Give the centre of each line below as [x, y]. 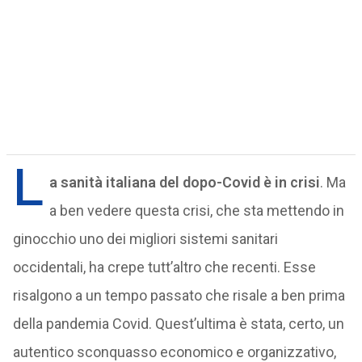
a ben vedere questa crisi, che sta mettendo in [196, 210]
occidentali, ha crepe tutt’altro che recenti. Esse [164, 267]
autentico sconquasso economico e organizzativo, [174, 352]
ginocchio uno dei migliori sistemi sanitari [145, 239]
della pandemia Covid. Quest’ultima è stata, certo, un [178, 324]
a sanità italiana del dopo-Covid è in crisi [184, 182]
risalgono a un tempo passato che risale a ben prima [179, 295]
